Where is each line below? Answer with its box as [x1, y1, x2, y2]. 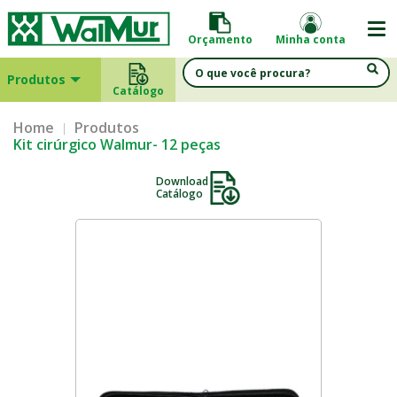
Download [155, 174, 208, 189]
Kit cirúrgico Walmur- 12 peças [13, 135, 221, 154]
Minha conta [276, 32, 346, 47]
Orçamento [188, 32, 253, 47]
